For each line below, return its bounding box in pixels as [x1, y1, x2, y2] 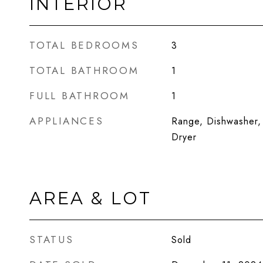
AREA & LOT [29, 188, 151, 208]
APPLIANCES [29, 114, 104, 128]
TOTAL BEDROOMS [29, 38, 139, 52]
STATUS [29, 232, 74, 247]
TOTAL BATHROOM [29, 63, 139, 77]
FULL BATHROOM [29, 89, 130, 103]
